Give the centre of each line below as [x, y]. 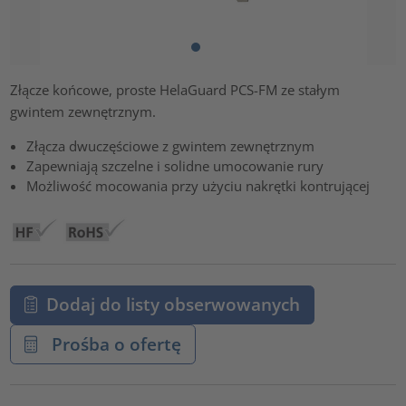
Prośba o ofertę [114, 343]
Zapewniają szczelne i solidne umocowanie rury [175, 166]
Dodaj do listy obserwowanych [173, 304]
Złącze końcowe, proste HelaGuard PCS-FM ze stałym [175, 90]
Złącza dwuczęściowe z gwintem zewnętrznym [171, 146]
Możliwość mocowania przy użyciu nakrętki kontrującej [198, 186]
